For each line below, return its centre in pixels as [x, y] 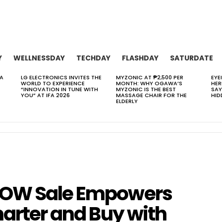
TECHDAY [93, 58]
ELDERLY [127, 101]
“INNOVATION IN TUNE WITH [59, 89]
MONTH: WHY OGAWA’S [149, 83]
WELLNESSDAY [39, 58]
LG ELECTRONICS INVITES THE [61, 77]
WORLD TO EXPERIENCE [53, 83]
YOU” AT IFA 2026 [45, 95]
